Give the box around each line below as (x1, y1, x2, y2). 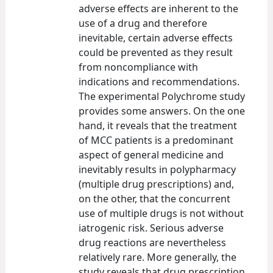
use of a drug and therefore (79, 16, 207, 30)
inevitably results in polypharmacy (79, 162, 236, 176)
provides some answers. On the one (79, 104, 245, 118)
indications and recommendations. (79, 74, 239, 88)
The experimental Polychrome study (79, 89, 245, 103)
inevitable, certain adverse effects (79, 30, 233, 44)
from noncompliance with (79, 60, 198, 74)
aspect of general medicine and (79, 147, 224, 161)
